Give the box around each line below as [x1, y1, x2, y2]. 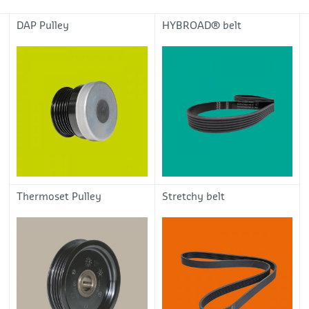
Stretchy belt [161, 191, 225, 202]
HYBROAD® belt [161, 20, 241, 31]
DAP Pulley [17, 20, 70, 31]
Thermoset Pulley [17, 191, 102, 202]
